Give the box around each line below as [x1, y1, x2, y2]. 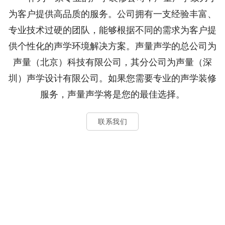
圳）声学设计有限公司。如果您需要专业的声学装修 [9, 73, 216, 84]
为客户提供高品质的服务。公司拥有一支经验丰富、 [9, 9, 216, 20]
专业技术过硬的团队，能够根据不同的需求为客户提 [9, 25, 216, 36]
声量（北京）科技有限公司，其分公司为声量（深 [13, 57, 212, 68]
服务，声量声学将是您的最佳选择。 [40, 89, 185, 100]
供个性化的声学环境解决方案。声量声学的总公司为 [9, 41, 216, 52]
